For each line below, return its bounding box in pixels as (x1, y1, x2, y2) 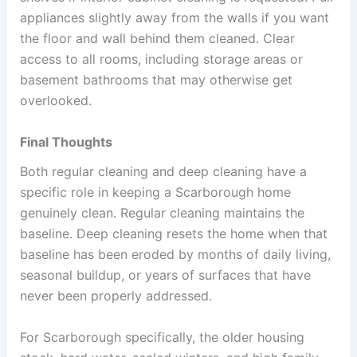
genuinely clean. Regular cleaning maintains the (19, 205, 304, 222)
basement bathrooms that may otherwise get (19, 72, 292, 88)
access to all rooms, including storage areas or (19, 51, 303, 68)
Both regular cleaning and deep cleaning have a (19, 163, 307, 180)
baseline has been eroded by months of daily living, (19, 246, 331, 263)
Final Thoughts (19, 133, 112, 150)
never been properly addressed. (19, 288, 212, 304)
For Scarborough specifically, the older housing (19, 328, 304, 345)
